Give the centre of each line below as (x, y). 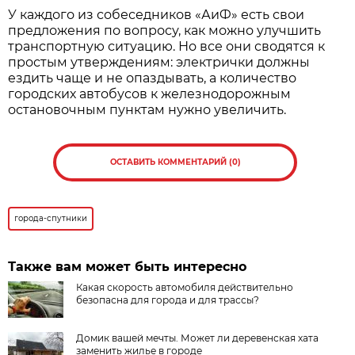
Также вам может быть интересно (128, 266)
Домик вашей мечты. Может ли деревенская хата (198, 338)
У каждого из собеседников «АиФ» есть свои (157, 14)
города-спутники (51, 218)
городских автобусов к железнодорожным (150, 94)
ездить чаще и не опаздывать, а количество (153, 78)
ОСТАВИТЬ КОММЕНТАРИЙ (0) (175, 162)
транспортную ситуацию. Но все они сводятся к (167, 46)
